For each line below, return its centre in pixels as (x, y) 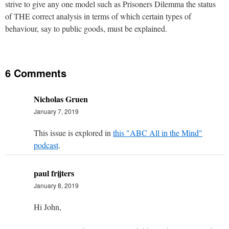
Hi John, (48, 207)
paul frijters (54, 173)
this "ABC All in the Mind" (158, 132)
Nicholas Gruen (61, 99)
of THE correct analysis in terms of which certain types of (98, 16)
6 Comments (36, 73)
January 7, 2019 (56, 111)
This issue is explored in (73, 132)
